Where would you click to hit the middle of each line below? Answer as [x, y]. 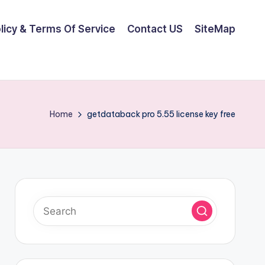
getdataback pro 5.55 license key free [161, 114]
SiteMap [215, 29]
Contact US [155, 29]
